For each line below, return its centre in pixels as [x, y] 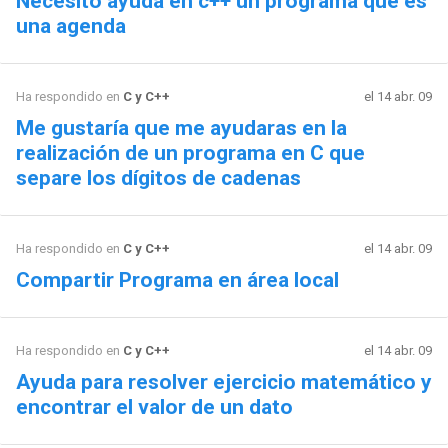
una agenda [70, 25]
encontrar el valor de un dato [154, 406]
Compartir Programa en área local [177, 279]
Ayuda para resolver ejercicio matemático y [223, 381]
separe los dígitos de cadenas [158, 177]
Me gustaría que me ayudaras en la [181, 127]
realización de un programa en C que [190, 152]
